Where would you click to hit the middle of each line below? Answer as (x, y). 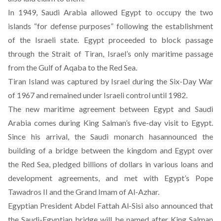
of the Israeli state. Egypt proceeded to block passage (110, 40)
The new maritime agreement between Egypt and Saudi (110, 109)
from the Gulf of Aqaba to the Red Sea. (73, 67)
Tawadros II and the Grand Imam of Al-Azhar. (84, 192)
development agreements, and (66, 178)
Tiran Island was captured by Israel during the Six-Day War (110, 81)
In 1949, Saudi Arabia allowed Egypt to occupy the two (110, 12)
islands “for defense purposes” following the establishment (110, 26)
